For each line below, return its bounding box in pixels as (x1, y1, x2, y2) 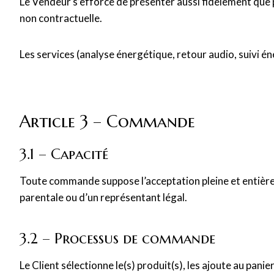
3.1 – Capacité (20, 145, 108, 163)
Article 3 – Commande (20, 111, 195, 132)
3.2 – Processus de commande (20, 229, 215, 248)
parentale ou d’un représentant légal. (20, 191, 187, 204)
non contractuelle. (20, 12, 102, 24)
